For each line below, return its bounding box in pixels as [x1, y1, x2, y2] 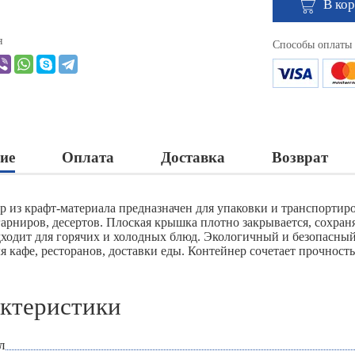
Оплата [62, 149, 114, 166]
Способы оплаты [273, 39, 352, 52]
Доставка [161, 149, 225, 166]
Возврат [272, 149, 328, 166]
